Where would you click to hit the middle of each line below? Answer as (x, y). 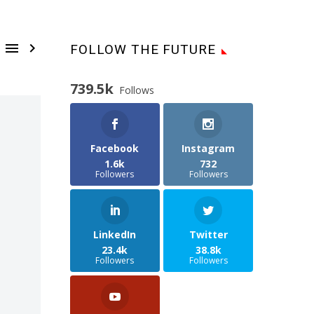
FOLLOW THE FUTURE (143, 49)
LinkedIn (115, 235)
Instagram (209, 148)
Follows (137, 90)
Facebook (115, 148)
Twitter (208, 235)
